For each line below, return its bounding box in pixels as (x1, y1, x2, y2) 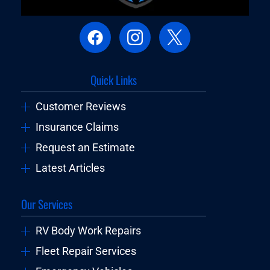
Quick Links (90, 71, 137, 89)
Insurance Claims (35, 121, 119, 134)
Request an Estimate (35, 142, 135, 154)
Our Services (21, 195, 73, 213)
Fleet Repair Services (35, 245, 136, 258)
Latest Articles (35, 162, 105, 175)
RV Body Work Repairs (35, 225, 141, 237)
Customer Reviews (35, 101, 126, 113)
